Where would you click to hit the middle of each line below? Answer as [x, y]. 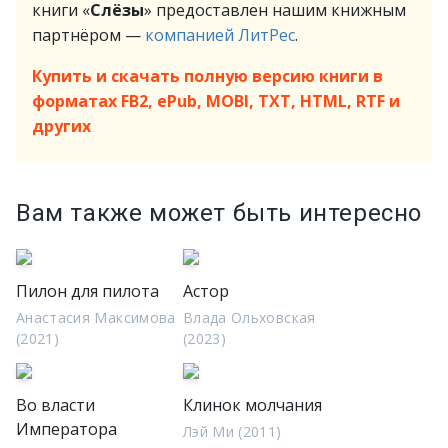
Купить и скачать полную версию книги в [207, 76]
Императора [66, 429]
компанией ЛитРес [220, 35]
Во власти [55, 405]
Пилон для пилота [87, 291]
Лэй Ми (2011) [232, 431]
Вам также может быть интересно [219, 213]
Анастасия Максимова [96, 317]
